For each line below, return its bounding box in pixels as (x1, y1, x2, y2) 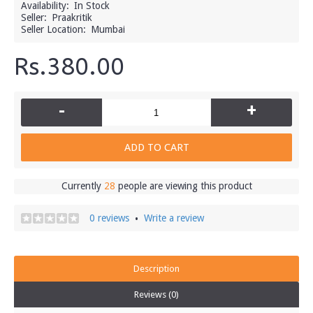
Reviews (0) (134, 289, 179, 300)
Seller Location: (21, 24, 86, 35)
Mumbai (91, 24, 125, 35)
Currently (61, 180, 104, 191)
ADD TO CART (124, 141, 189, 154)
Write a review (144, 212, 204, 224)
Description (133, 263, 180, 274)
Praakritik (52, 12, 92, 23)
